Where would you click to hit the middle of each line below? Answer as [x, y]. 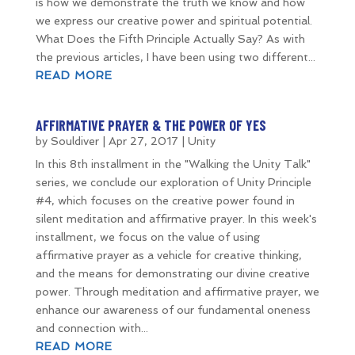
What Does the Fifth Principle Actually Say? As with [170, 39]
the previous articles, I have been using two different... [175, 57]
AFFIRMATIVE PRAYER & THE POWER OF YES [151, 125]
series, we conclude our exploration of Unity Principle [173, 182]
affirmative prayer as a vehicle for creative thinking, [168, 255]
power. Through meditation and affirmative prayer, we [177, 292]
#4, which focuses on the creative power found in [165, 200]
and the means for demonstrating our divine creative [172, 273]
